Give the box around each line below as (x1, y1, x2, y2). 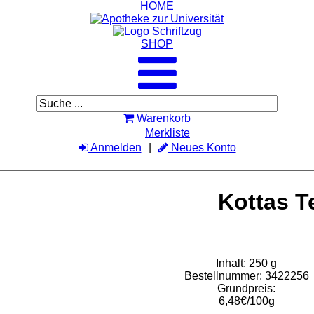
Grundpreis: (217, 282, 276, 294)
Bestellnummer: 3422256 (184, 269, 309, 282)
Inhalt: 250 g (216, 257, 278, 269)
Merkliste (145, 127, 190, 139)
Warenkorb (137, 112, 191, 124)
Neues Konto (168, 142, 236, 153)
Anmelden (88, 142, 142, 153)
